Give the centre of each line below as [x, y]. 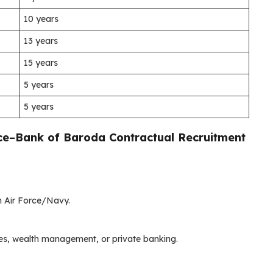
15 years [41, 62]
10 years [41, 19]
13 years [41, 41]
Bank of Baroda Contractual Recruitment [130, 137]
